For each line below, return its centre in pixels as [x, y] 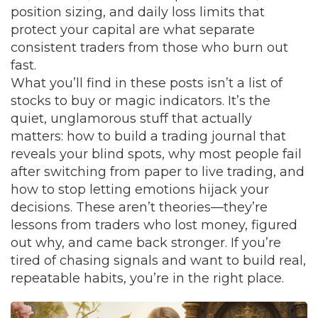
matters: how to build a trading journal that [148, 136]
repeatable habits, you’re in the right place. [147, 278]
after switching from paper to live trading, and [158, 172]
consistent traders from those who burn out [149, 48]
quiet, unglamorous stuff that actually [131, 119]
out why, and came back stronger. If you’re [146, 243]
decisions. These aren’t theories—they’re [139, 207]
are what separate [195, 30]
